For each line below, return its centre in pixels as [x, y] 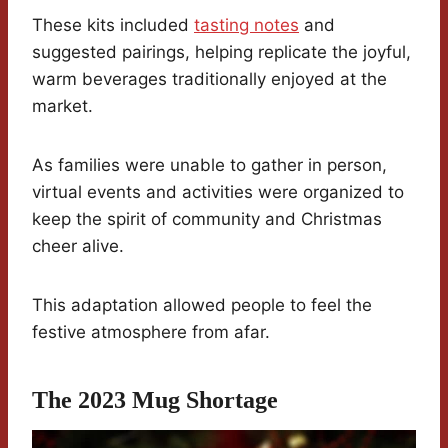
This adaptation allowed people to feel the [202, 305]
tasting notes [246, 25]
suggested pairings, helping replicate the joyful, [221, 52]
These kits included [113, 25]
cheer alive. [78, 246]
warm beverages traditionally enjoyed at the [209, 79]
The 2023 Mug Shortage [155, 400]
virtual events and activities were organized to [218, 192]
